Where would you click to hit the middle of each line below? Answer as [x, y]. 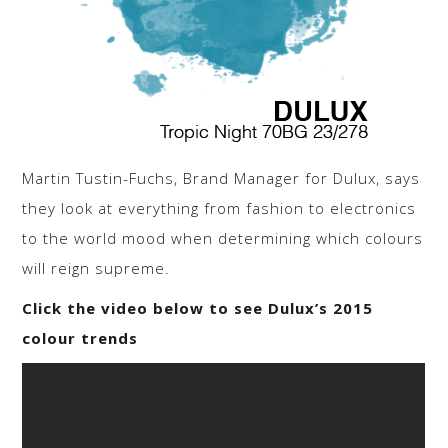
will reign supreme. [96, 267]
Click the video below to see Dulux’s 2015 [198, 307]
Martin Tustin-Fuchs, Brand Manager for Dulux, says [221, 177]
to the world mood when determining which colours [223, 237]
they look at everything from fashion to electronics [219, 207]
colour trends [80, 337]
